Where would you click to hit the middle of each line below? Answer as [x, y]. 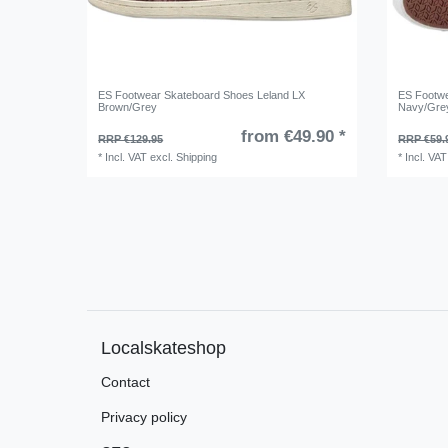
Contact [125, 381]
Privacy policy [144, 416]
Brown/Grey [128, 107]
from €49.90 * [293, 137]
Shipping [197, 157]
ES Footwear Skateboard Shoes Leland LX [202, 95]
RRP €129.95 [131, 139]
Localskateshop [163, 347]
